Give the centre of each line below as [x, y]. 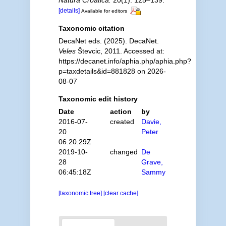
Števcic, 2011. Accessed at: [120, 51]
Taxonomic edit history [98, 99]
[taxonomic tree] [81, 193]
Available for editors [104, 11]
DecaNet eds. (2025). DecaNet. [108, 41]
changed [124, 152]
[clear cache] [121, 193]
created [122, 121]
